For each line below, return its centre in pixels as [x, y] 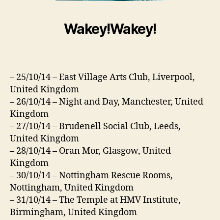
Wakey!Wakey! [110, 29]
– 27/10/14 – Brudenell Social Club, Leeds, [95, 126]
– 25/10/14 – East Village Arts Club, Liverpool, [102, 77]
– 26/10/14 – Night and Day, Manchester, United [107, 102]
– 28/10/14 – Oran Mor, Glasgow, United [90, 151]
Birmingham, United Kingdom [73, 212]
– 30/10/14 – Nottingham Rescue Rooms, [91, 175]
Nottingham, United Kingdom [72, 188]
